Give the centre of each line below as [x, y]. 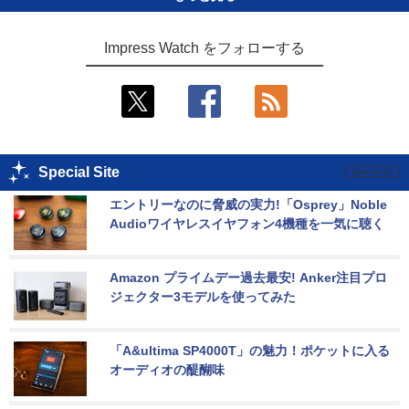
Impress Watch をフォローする [204, 47]
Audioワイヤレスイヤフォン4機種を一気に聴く [247, 223]
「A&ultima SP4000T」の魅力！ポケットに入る [250, 350]
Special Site [79, 172]
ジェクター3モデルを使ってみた [203, 296]
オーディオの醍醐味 [167, 369]
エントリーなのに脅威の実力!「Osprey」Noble [250, 204]
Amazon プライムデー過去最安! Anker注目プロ [248, 277]
